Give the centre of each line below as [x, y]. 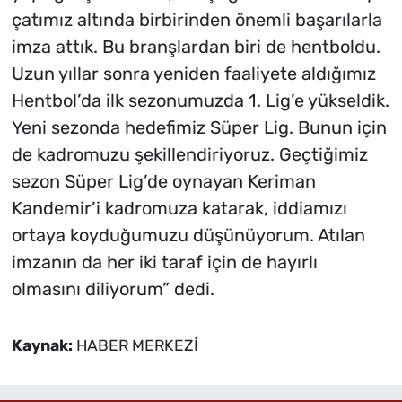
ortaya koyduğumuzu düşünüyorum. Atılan [188, 236]
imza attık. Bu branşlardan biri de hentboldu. [196, 47]
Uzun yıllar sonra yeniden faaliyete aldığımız [193, 74]
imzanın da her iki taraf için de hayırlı [164, 262]
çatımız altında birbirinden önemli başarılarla [197, 20]
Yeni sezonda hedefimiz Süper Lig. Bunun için [199, 128]
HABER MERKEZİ [137, 346]
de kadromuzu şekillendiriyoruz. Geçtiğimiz [189, 155]
